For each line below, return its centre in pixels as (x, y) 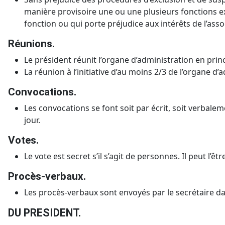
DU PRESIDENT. (44, 213)
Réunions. (31, 44)
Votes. (23, 140)
